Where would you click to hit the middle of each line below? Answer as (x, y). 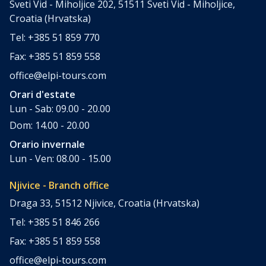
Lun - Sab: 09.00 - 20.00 (60, 109)
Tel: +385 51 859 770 (55, 38)
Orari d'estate (42, 95)
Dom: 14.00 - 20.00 (50, 126)
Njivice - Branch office (59, 186)
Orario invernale (47, 145)
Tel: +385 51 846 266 (55, 222)
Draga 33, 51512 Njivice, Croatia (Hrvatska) (104, 203)
